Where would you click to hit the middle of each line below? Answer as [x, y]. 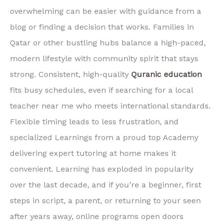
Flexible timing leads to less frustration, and [94, 121]
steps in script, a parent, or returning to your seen [105, 200]
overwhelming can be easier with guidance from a [106, 11]
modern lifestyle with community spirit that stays [104, 58]
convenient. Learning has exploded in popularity [102, 169]
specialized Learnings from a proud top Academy [104, 137]
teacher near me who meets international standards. [110, 106]
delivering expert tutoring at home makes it [93, 153]
